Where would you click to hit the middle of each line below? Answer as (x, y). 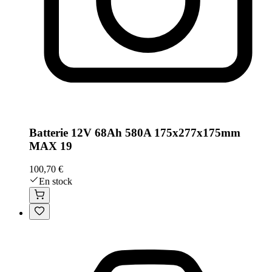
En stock (56, 182)
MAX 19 (51, 146)
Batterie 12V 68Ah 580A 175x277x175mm (135, 132)
